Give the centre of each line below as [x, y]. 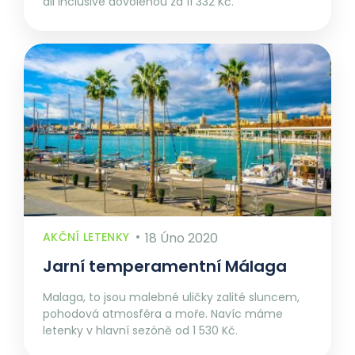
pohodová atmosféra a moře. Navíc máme [163, 314]
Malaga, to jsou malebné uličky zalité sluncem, [171, 298]
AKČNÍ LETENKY [86, 237]
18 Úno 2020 [182, 239]
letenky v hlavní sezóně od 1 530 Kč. [140, 331]
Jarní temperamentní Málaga [165, 267]
